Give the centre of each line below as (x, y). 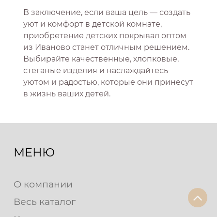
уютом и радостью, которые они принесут (108, 82)
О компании (43, 184)
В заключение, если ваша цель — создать (107, 13)
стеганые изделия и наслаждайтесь (96, 71)
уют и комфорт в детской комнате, (93, 24)
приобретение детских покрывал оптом (105, 36)
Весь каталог (45, 201)
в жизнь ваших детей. (67, 94)
